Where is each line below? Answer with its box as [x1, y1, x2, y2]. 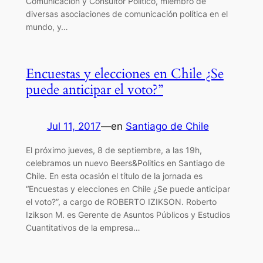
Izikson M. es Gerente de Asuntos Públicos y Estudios [25, 209, 230, 220]
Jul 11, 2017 [46, 120, 101, 132]
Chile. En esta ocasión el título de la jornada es [25, 170, 203, 181]
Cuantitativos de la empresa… [25, 222, 140, 232]
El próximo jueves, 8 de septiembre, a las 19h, [25, 144, 202, 155]
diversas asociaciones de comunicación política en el [25, 8, 228, 19]
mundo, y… [25, 21, 68, 32]
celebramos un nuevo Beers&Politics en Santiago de [25, 157, 225, 168]
